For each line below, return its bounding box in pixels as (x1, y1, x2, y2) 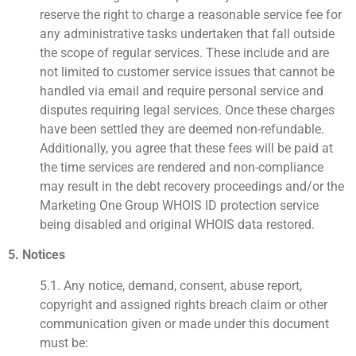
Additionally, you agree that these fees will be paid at (40, 141, 333, 156)
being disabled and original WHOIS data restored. (40, 217, 315, 232)
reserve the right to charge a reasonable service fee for (40, 7, 342, 22)
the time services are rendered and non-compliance (40, 160, 323, 175)
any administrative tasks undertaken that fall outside (40, 26, 335, 41)
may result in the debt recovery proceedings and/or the (40, 179, 344, 194)
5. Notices (8, 247, 65, 263)
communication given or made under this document (40, 315, 329, 331)
